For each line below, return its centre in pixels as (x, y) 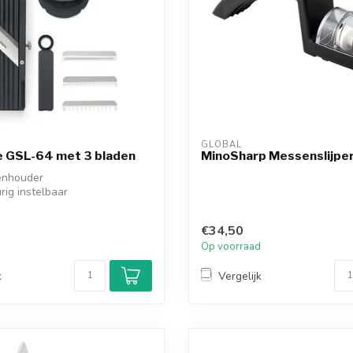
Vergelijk (240, 276)
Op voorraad (231, 247)
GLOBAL (221, 145)
